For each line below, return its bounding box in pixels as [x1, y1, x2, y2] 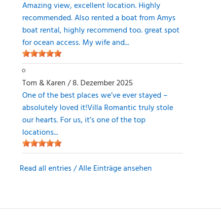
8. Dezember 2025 [72, 76, 133, 90]
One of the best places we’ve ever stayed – [22, 89, 168, 102]
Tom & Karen [22, 76, 66, 90]
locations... [22, 126, 58, 139]
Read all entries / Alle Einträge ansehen [20, 162, 152, 175]
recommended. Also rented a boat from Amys [22, 11, 176, 25]
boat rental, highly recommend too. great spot [22, 24, 180, 37]
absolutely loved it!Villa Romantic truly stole [22, 101, 173, 114]
